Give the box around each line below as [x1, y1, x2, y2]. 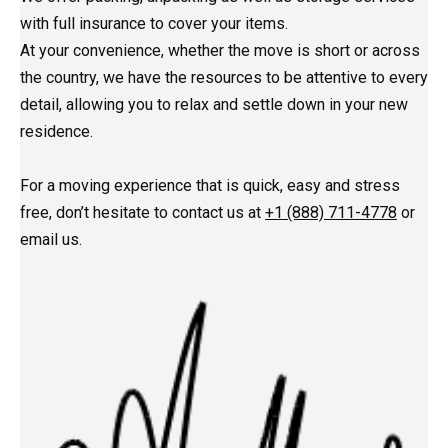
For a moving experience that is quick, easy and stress [20, 176, 400, 196]
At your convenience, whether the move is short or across [20, 41, 420, 61]
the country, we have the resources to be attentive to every [20, 68, 428, 88]
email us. [20, 230, 82, 250]
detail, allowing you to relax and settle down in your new [20, 95, 408, 115]
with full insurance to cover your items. [20, 14, 288, 34]
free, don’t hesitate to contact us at [20, 203, 265, 223]
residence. [20, 122, 93, 142]
